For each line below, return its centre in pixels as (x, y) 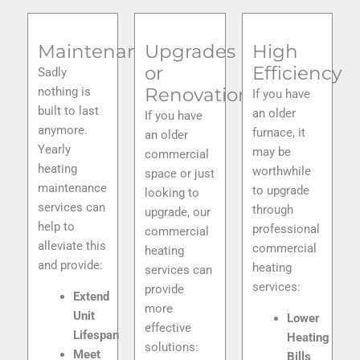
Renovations (202, 95)
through (272, 210)
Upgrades (190, 52)
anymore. (63, 131)
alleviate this (72, 246)
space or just (180, 174)
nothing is (64, 92)
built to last (68, 111)
